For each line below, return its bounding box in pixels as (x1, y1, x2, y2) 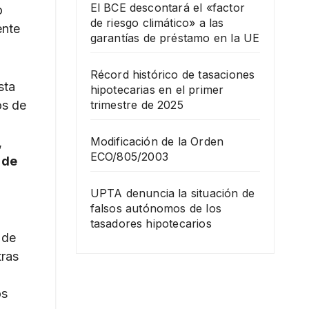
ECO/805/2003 (90, 149, 168, 163)
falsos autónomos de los (90, 201, 222, 215)
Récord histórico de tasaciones (90, 67, 255, 81)
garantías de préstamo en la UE (90, 30, 260, 45)
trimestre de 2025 (90, 97, 183, 112)
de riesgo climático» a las (90, 15, 224, 30)
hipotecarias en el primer (90, 82, 224, 97)
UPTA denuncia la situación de (90, 186, 255, 200)
